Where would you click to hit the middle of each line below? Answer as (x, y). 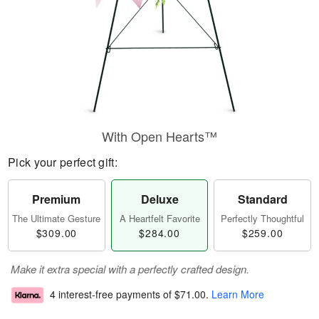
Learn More (238, 294)
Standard (262, 199)
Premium (57, 199)
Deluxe (159, 199)
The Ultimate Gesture (57, 218)
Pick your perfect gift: (63, 162)
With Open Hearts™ (159, 136)
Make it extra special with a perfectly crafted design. (130, 269)
